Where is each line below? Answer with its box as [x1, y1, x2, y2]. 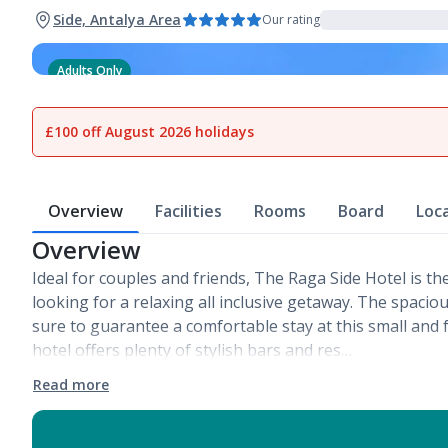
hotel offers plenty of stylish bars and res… [32, 339, 352, 361]
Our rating [262, 11, 320, 28]
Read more [33, 375, 109, 394]
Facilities [155, 200, 222, 222]
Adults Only [57, 62, 122, 79]
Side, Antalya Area [53, 10, 181, 29]
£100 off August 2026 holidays [45, 122, 254, 141]
